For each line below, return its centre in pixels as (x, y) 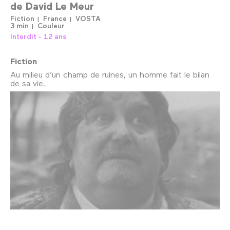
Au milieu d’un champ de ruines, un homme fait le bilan (110, 74)
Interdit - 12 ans (38, 36)
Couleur (51, 26)
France (55, 18)
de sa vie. (28, 83)
